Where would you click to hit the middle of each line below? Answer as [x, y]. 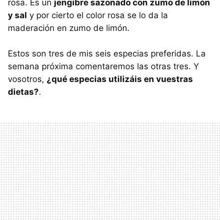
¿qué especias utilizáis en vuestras [120, 79]
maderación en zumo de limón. [69, 28]
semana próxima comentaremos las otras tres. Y [103, 66]
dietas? [23, 92]
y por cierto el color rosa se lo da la [97, 15]
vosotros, [27, 79]
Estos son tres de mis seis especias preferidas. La [107, 53]
